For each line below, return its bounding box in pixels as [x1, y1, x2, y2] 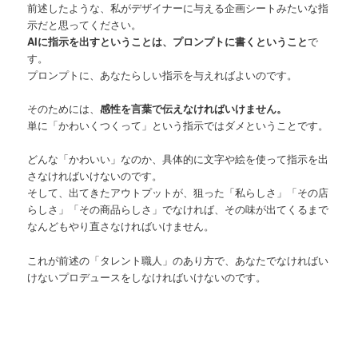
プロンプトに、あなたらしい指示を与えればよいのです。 [27, 67, 298, 83]
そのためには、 [27, 101, 101, 117]
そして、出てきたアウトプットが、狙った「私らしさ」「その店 [27, 185, 329, 201]
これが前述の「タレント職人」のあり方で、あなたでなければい [27, 252, 329, 268]
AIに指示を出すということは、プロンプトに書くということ [27, 34, 308, 50]
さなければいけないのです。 [27, 168, 163, 184]
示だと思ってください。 [27, 17, 142, 33]
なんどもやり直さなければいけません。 [27, 218, 215, 234]
